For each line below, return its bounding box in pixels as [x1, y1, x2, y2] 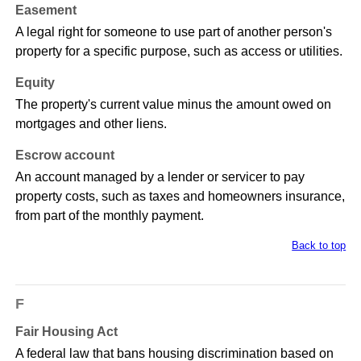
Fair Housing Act [15, 325, 118, 339]
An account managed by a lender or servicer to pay [15, 170, 305, 185]
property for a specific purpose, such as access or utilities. [15, 44, 342, 59]
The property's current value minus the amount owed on [15, 98, 331, 112]
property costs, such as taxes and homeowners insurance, [15, 189, 345, 204]
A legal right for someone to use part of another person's [15, 25, 332, 39]
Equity [15, 76, 55, 90]
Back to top [292, 239, 346, 252]
